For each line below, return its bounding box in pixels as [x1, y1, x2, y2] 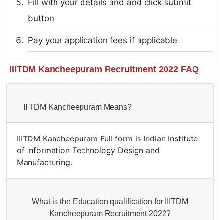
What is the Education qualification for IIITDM [32, 197, 188, 206]
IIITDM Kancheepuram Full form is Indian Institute [16, 133, 198, 143]
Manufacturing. [16, 157, 72, 167]
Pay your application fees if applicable [27, 35, 177, 45]
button [27, 13, 54, 23]
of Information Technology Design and [16, 145, 160, 155]
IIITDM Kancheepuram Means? [23, 102, 132, 111]
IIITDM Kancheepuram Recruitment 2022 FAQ [9, 64, 199, 74]
